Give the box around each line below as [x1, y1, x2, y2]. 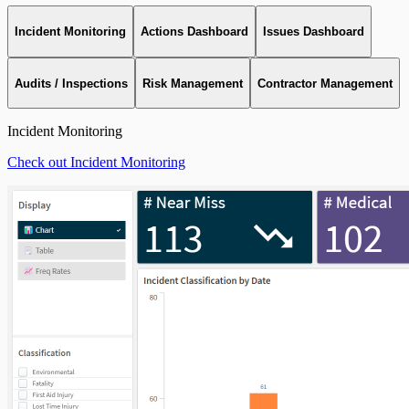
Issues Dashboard [263, 25, 364, 39]
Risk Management [142, 76, 243, 90]
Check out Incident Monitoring [7, 154, 185, 171]
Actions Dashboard [141, 25, 248, 39]
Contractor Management [257, 76, 393, 90]
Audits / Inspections [15, 76, 128, 90]
